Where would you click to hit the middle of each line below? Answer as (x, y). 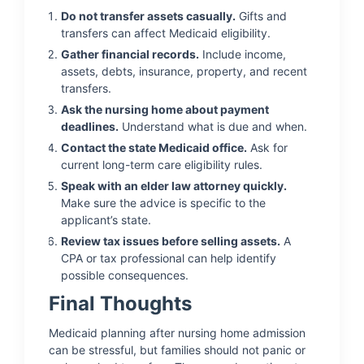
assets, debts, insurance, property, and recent (184, 71)
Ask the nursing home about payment (165, 109)
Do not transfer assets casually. (148, 16)
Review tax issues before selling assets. (171, 241)
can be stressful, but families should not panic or (177, 350)
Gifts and (261, 16)
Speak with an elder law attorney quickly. (174, 186)
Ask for (267, 147)
